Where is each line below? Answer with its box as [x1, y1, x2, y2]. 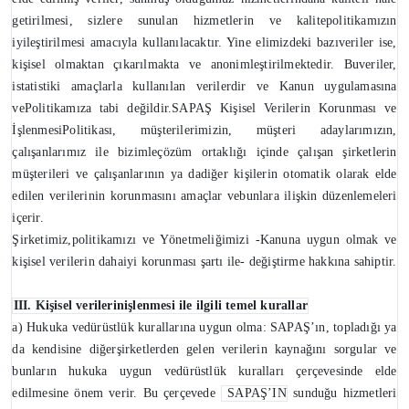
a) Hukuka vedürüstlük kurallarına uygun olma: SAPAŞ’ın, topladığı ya [12, 320, 397, 335]
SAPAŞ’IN [222, 386, 287, 401]
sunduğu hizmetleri [288, 386, 397, 401]
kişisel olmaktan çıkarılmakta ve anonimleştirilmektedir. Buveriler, [12, 58, 397, 72]
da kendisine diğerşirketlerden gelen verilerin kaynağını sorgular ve [12, 342, 397, 357]
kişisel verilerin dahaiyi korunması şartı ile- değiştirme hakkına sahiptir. [12, 255, 397, 269]
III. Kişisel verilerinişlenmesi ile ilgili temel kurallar [13, 299, 309, 313]
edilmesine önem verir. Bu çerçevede [12, 386, 221, 401]
